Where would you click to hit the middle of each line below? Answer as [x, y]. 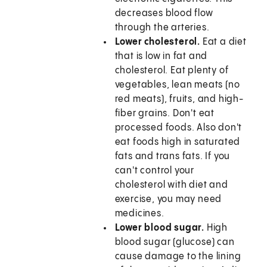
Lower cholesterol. [158, 42]
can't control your [155, 171]
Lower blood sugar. [160, 228]
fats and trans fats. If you [173, 157]
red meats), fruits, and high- [179, 100]
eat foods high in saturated [178, 142]
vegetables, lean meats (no [177, 85]
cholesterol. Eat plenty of [172, 71]
